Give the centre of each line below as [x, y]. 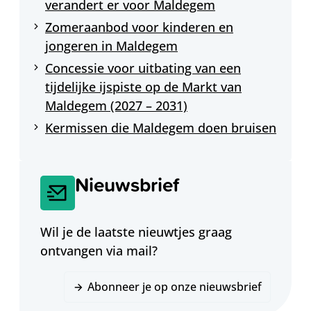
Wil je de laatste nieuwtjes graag [136, 232]
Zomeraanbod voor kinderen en [139, 27]
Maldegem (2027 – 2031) [116, 105]
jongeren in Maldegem [111, 45]
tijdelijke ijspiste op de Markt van [143, 86]
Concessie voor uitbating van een [143, 68]
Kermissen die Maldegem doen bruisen [161, 127]
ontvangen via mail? [99, 251]
